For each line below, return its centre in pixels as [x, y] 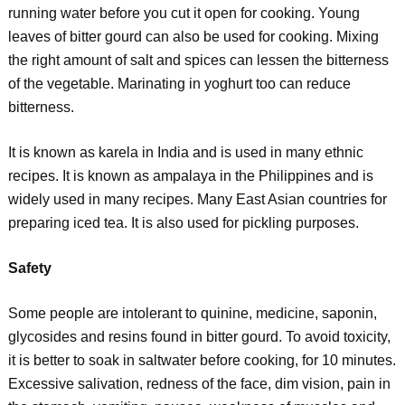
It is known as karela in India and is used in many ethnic [185, 152]
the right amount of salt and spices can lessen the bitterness [198, 60]
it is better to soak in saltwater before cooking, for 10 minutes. [202, 360]
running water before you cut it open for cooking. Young [184, 13]
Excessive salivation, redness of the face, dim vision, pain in [199, 384]
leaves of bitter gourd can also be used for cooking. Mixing [193, 37]
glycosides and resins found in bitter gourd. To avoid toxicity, [199, 337]
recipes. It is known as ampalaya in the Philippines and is [190, 176]
